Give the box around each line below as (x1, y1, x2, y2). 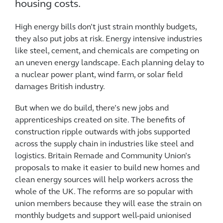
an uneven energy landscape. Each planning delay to (15, 59, 204, 67)
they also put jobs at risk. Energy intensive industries (15, 35, 202, 43)
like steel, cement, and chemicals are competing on (15, 47, 199, 55)
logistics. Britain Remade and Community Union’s (15, 152, 191, 160)
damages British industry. (15, 83, 105, 91)
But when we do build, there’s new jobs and (15, 105, 169, 112)
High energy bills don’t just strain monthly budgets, (15, 23, 197, 31)
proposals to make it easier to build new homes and (15, 164, 200, 172)
